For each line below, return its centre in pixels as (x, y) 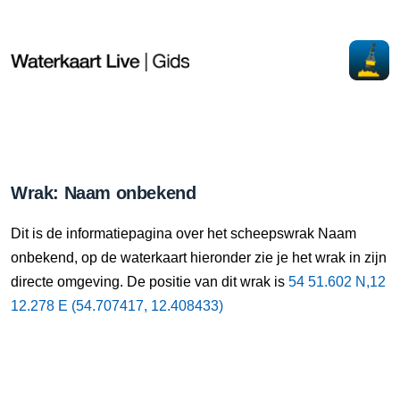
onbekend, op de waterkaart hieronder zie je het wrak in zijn (199, 258)
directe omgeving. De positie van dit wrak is (150, 282)
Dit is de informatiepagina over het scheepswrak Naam (183, 233)
